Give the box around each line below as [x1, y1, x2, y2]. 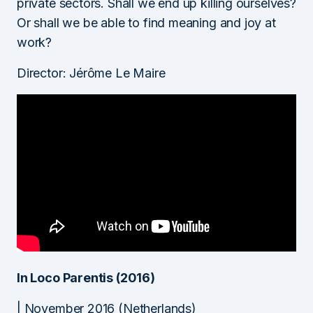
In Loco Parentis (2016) [17, 270, 155, 285]
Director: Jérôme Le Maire [17, 65, 166, 80]
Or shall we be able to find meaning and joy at [17, 15, 276, 30]
